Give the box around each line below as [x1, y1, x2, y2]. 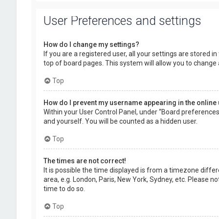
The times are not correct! [43, 157, 126, 165]
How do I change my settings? [43, 41, 139, 48]
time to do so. [43, 185, 85, 193]
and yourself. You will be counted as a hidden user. [43, 117, 197, 125]
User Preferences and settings [43, 14, 201, 28]
